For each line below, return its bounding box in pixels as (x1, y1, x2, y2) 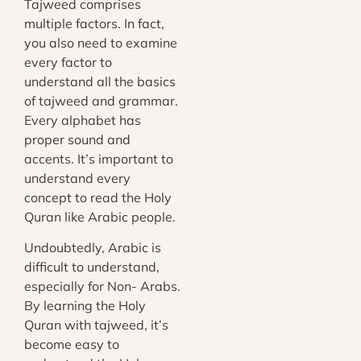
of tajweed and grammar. (24, 92, 178, 109)
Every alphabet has (24, 111, 141, 128)
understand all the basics (24, 73, 176, 89)
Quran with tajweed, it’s (24, 317, 168, 334)
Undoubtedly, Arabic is (24, 239, 161, 256)
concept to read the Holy (24, 189, 172, 205)
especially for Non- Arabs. (24, 278, 180, 295)
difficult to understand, (24, 259, 160, 276)
